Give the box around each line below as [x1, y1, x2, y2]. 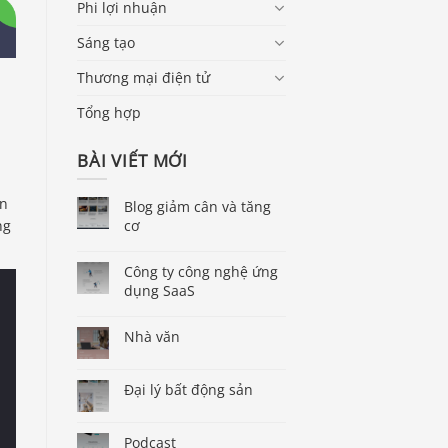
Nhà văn [124, 327, 180, 347]
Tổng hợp [77, 102, 141, 122]
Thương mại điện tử [77, 67, 210, 87]
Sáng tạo [77, 32, 135, 52]
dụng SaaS [124, 281, 195, 301]
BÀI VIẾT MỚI [77, 148, 189, 172]
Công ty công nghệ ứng [124, 262, 278, 282]
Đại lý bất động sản [124, 380, 253, 400]
